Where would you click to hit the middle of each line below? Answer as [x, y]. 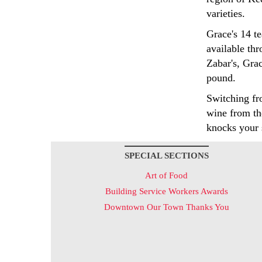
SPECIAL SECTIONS [166, 156]
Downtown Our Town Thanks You [166, 207]
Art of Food [166, 175]
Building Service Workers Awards [166, 191]
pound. [221, 78]
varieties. [225, 13]
